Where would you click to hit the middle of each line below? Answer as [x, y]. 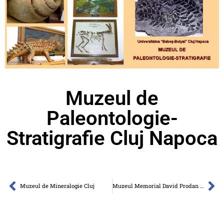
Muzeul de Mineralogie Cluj [57, 185]
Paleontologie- [112, 118]
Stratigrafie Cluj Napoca [112, 138]
